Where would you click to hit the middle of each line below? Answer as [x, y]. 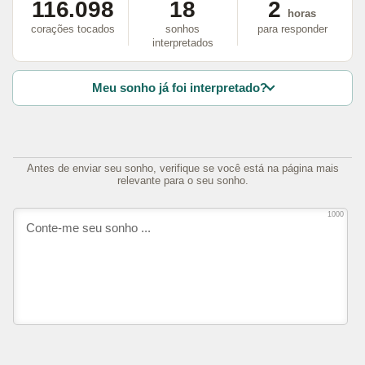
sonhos [182, 29]
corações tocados [73, 29]
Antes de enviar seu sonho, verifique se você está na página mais [182, 168]
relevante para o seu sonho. [182, 180]
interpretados [182, 43]
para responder [292, 29]
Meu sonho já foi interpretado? [179, 88]
